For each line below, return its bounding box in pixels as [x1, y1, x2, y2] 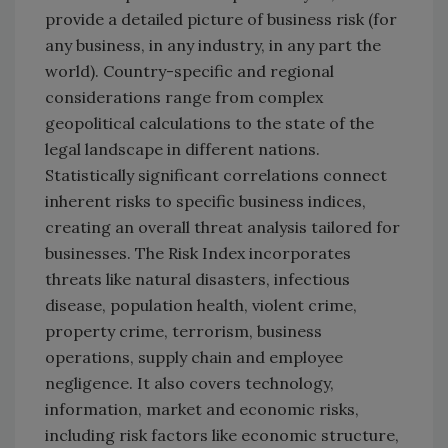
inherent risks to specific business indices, [45, 191, 366, 212]
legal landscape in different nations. [45, 139, 320, 160]
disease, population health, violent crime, [45, 295, 357, 316]
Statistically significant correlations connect [45, 165, 387, 186]
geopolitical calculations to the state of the [45, 113, 374, 134]
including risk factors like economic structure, [45, 425, 399, 446]
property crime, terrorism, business [45, 321, 322, 342]
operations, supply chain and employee [45, 347, 343, 368]
